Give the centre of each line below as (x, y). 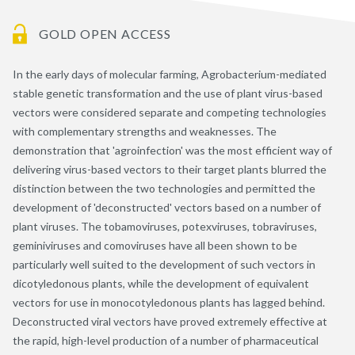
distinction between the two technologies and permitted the (164, 188)
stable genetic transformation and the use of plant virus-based (168, 93)
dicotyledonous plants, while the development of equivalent (161, 283)
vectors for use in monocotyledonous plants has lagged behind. (169, 302)
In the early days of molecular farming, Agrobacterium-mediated (170, 74)
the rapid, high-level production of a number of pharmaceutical (166, 340)
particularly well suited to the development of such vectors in (164, 264)
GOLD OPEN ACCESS (105, 33)
